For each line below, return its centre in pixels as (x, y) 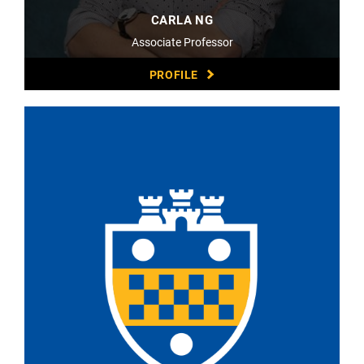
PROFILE (174, 75)
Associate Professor (182, 42)
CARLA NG (182, 20)
